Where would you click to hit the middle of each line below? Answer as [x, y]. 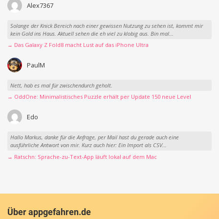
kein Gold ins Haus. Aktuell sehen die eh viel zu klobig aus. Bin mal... [92, 33]
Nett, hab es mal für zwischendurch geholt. [61, 85]
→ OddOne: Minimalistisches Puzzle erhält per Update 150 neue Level [99, 97]
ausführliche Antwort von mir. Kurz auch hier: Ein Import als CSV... [88, 145]
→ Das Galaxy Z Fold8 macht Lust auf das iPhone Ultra [78, 45]
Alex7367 [40, 6]
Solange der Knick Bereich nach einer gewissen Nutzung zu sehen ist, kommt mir [106, 25]
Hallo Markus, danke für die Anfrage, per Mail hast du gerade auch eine [94, 137]
